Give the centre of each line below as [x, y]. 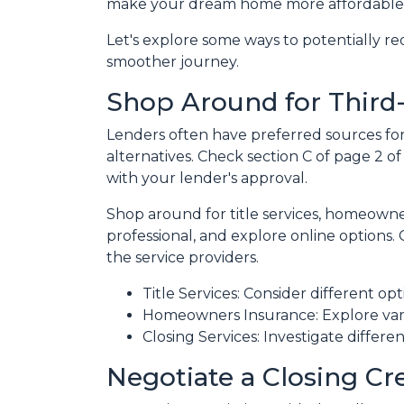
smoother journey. [173, 62]
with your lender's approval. [207, 178]
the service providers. [183, 257]
